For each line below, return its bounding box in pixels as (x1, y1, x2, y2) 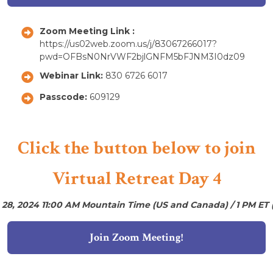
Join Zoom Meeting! (90, 230, 183, 244)
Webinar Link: (40, 69, 105, 81)
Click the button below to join (17, 136, 256, 160)
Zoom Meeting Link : (40, 25, 137, 37)
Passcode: (40, 91, 90, 102)
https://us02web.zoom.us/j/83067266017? (40, 38, 217, 49)
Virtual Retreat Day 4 (52, 166, 221, 191)
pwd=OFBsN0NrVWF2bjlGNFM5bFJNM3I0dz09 (40, 51, 245, 62)
